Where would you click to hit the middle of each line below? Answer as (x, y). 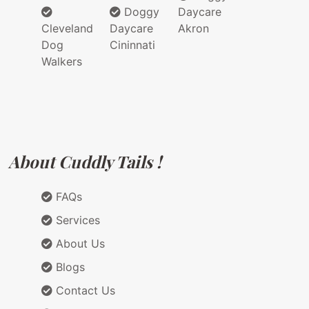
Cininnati (132, 45)
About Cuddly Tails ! (85, 162)
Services (76, 220)
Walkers (62, 62)
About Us (79, 244)
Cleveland (67, 29)
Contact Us (84, 291)
